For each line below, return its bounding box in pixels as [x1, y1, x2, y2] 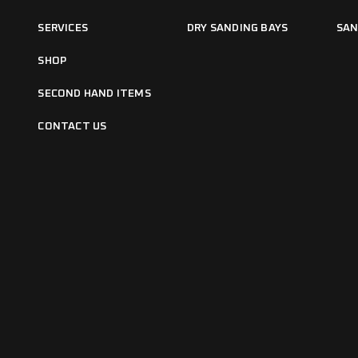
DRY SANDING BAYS [186, 22, 288, 34]
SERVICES [38, 22, 88, 34]
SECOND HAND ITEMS [38, 87, 151, 99]
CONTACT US [38, 120, 107, 132]
